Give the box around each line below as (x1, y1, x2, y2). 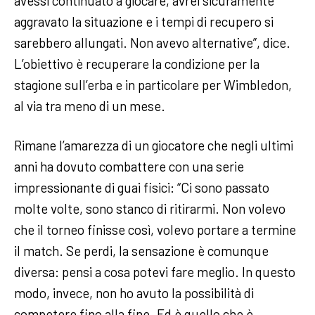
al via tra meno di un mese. (14, 98, 168, 115)
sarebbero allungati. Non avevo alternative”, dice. (14, 34, 290, 51)
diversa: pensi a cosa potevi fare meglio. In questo (14, 264, 295, 281)
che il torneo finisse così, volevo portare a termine (14, 221, 296, 238)
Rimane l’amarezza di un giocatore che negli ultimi (14, 137, 293, 154)
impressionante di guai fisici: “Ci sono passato (14, 179, 269, 196)
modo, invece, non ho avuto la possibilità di (14, 285, 254, 302)
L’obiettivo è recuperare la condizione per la (14, 56, 259, 72)
